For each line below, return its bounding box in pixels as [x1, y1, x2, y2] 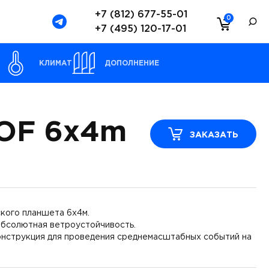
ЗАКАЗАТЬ [190, 131, 239, 139]
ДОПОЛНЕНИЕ [104, 59, 159, 67]
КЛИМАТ [39, 59, 72, 67]
